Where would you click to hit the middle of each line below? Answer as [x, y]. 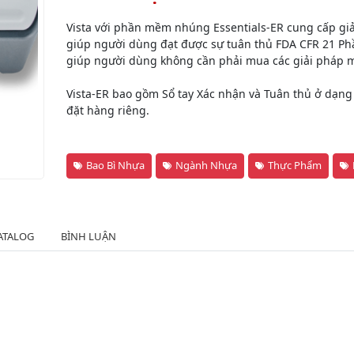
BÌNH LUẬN [88, 236]
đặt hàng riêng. [108, 110]
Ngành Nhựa [206, 165]
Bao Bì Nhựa [115, 165]
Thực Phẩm [295, 165]
